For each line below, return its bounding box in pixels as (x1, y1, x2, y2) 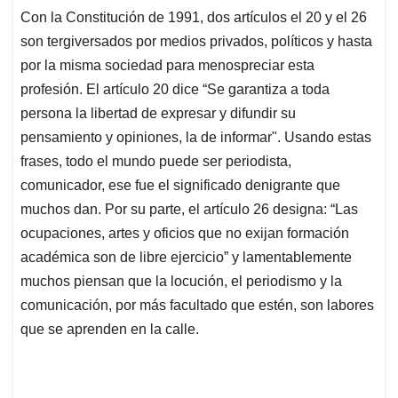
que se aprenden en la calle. (20, 322, 199, 338)
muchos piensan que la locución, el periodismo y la (20, 274, 342, 290)
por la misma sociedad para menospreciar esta (20, 58, 314, 74)
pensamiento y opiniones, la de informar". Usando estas (20, 130, 371, 146)
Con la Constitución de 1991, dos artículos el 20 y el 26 (20, 10, 367, 26)
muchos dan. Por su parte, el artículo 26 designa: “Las (20, 202, 358, 218)
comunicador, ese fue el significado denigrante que (20, 178, 340, 194)
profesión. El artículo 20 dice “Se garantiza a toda (20, 82, 330, 98)
